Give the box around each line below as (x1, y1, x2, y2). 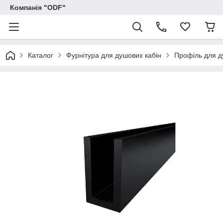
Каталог (28, 51, 53, 59)
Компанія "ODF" (10, 3, 66, 11)
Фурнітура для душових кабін (66, 51, 161, 59)
